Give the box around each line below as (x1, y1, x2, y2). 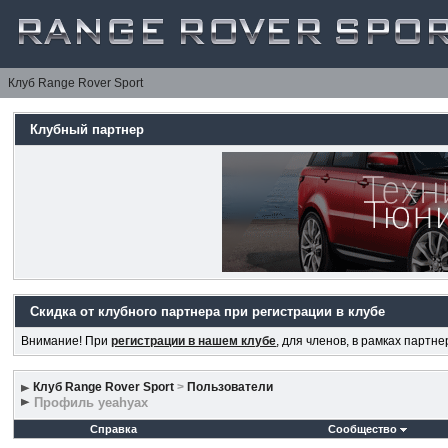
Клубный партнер (30, 122, 145, 137)
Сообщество (327, 423, 397, 435)
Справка (90, 423, 138, 435)
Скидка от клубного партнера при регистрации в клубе (30, 304, 386, 319)
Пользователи (187, 380, 274, 394)
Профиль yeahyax (34, 395, 149, 410)
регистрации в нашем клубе (111, 334, 277, 348)
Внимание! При (21, 334, 112, 348)
